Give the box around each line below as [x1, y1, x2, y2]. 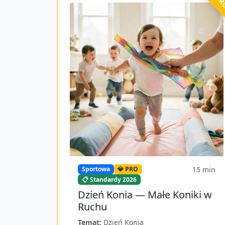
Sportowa [81, 165, 110, 174]
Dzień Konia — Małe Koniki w [78, 187, 212, 201]
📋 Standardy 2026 [81, 175, 137, 184]
